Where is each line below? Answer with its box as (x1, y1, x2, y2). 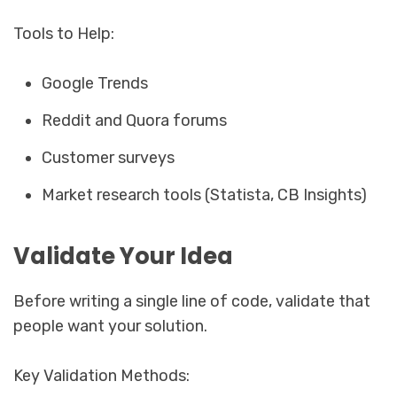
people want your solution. (13, 316, 207, 337)
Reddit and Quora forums (42, 110, 228, 130)
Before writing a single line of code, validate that (13, 292, 370, 312)
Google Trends (42, 73, 149, 93)
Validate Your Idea (13, 240, 233, 273)
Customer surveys (42, 147, 175, 167)
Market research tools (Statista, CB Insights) (42, 184, 368, 205)
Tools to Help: (13, 23, 114, 43)
